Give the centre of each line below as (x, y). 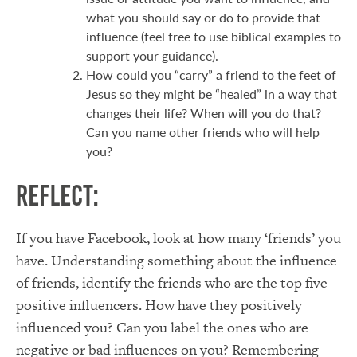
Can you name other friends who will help (203, 131)
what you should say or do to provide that (203, 17)
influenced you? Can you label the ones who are (162, 327)
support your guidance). (152, 55)
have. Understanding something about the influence (177, 260)
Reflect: (57, 196)
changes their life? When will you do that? (204, 112)
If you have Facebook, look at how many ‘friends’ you (178, 237)
